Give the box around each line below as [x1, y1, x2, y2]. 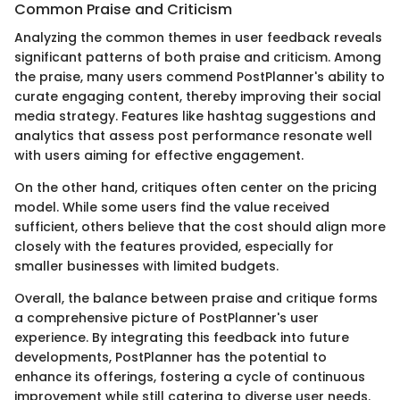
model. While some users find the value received [14, 198, 329, 216]
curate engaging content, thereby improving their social [14, 87, 381, 105]
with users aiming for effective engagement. [14, 146, 304, 164]
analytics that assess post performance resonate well [14, 127, 372, 145]
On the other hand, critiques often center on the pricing [14, 179, 377, 196]
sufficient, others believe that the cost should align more [14, 218, 386, 236]
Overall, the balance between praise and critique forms [14, 289, 378, 307]
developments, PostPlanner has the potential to [14, 348, 327, 366]
